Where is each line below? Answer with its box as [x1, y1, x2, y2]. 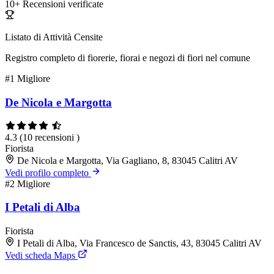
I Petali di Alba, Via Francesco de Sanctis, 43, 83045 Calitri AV [17, 238, 262, 249]
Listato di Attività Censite [5, 32, 103, 43]
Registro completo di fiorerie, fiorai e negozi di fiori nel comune [5, 53, 250, 64]
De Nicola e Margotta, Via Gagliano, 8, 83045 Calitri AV [17, 155, 238, 166]
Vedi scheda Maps [5, 250, 78, 261]
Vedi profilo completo [5, 167, 91, 178]
